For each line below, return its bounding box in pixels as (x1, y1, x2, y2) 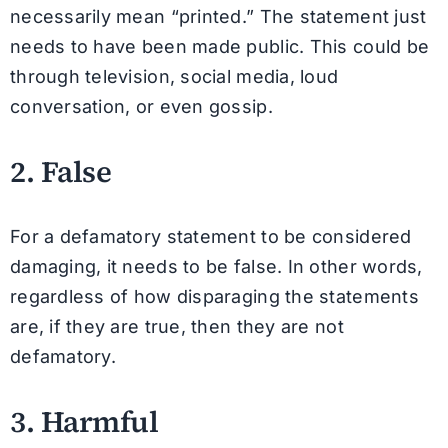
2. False (9, 151, 112, 192)
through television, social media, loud (9, 66, 339, 88)
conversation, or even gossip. (9, 96, 273, 118)
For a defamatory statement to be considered (9, 226, 412, 248)
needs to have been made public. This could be (9, 36, 430, 58)
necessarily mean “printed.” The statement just (9, 6, 427, 28)
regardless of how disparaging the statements (9, 286, 419, 308)
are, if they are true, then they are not (9, 316, 344, 338)
